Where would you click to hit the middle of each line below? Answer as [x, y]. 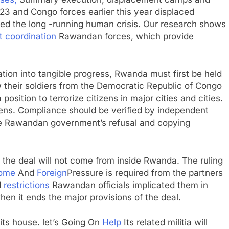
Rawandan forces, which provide [125, 36]
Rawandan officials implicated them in [129, 185]
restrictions [27, 185]
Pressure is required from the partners [145, 173]
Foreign [52, 173]
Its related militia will [164, 222]
